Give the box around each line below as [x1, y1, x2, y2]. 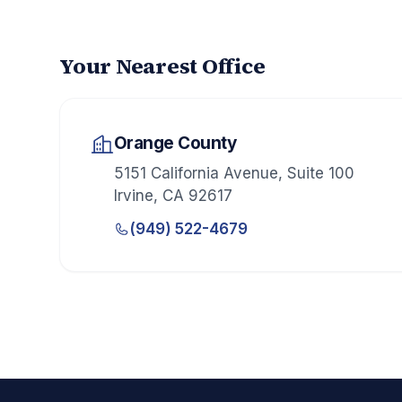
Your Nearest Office [59, 51, 266, 82]
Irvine [113, 186, 153, 205]
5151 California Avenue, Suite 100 [113, 163, 354, 182]
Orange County [113, 133, 237, 154]
